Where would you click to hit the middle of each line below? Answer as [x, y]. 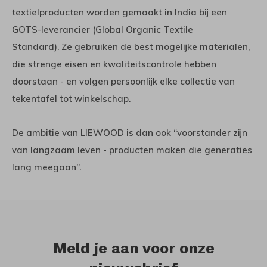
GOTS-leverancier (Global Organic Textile [103, 30]
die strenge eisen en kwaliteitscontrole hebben [114, 64]
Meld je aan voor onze [133, 249]
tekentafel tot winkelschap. [71, 99]
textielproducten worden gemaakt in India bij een [119, 13]
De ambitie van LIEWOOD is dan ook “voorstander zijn [130, 133]
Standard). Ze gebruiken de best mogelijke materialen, [131, 47]
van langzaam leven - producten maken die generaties [132, 150]
